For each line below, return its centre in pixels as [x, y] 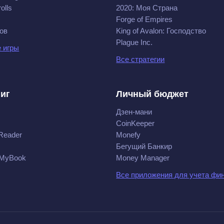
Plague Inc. [134, 42]
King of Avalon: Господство [161, 31]
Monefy [128, 135]
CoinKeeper [135, 123]
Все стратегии [140, 59]
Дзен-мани [134, 112]
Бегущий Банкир [144, 146]
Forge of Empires [144, 19]
